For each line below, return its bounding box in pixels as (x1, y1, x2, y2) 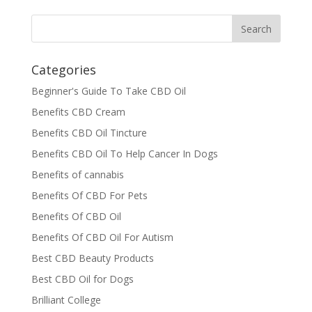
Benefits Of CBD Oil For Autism (31, 231, 173, 244)
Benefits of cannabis (31, 168, 124, 181)
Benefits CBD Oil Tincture (31, 126, 147, 139)
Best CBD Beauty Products (31, 251, 154, 265)
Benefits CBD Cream (31, 105, 125, 118)
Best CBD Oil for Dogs (31, 272, 134, 286)
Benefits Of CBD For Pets (31, 189, 148, 202)
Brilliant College (31, 293, 101, 306)
